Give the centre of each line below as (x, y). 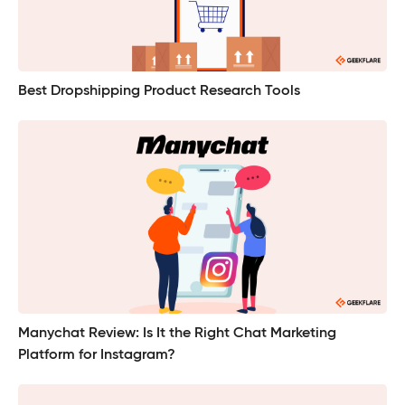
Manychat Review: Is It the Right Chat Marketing (177, 334)
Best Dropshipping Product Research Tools (159, 92)
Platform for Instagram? (97, 356)
